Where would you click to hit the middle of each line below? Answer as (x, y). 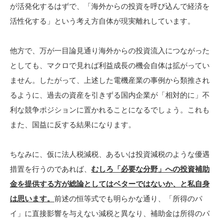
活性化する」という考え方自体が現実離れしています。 (102, 21)
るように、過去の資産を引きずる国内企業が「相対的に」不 (110, 95)
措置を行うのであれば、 (51, 169)
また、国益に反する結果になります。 (73, 124)
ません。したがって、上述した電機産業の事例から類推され (110, 80)
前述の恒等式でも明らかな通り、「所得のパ (128, 198)
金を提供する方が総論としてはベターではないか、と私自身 (110, 184)
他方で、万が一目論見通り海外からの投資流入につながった (110, 50)
